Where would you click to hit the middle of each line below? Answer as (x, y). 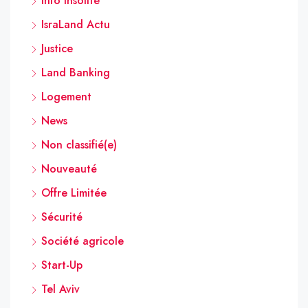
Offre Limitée (74, 192)
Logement (66, 96)
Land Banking (76, 72)
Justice (57, 48)
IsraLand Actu (76, 24)
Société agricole (82, 241)
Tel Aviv (60, 289)
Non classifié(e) (79, 144)
